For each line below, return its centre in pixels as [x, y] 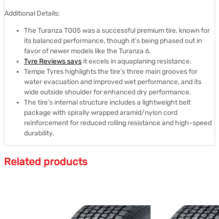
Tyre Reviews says [53, 61]
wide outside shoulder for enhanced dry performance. [108, 92]
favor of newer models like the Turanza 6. [88, 51]
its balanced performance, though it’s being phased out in [113, 41]
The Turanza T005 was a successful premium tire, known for [117, 30]
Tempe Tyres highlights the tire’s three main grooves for [111, 71]
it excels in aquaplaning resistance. [137, 61]
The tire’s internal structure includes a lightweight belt [107, 102]
